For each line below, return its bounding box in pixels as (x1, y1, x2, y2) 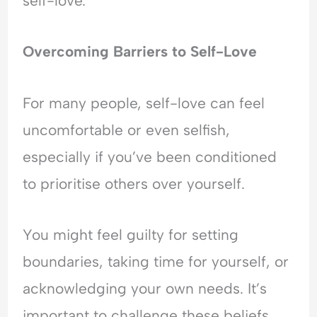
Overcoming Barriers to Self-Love (23, 42, 258, 61)
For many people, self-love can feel (23, 93, 265, 112)
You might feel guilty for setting (23, 226, 239, 244)
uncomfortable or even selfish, (23, 120, 231, 139)
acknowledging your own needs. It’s (23, 279, 267, 298)
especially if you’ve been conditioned (23, 147, 277, 166)
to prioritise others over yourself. (23, 174, 246, 192)
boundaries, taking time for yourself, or (23, 253, 289, 271)
